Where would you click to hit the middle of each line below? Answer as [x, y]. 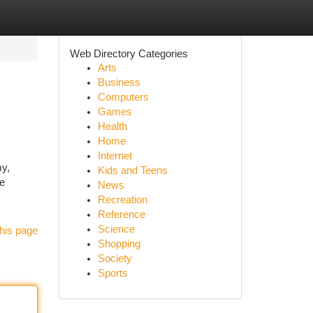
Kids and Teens [132, 170]
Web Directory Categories [129, 53]
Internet [115, 156]
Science [116, 229]
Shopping [119, 244]
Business [119, 82]
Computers [123, 97]
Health [112, 126]
